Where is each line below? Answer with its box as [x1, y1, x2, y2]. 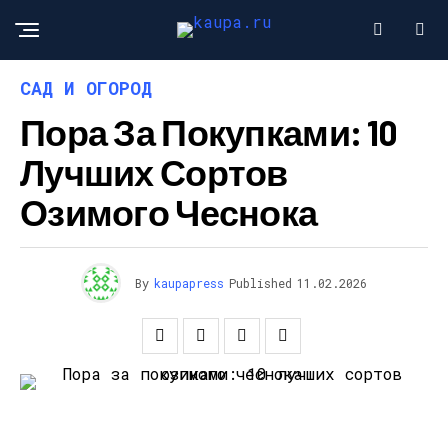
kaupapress [154, 275, 224, 291]
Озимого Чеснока [20, 190, 318, 233]
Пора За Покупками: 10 [20, 110, 396, 153]
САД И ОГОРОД [20, 76, 152, 100]
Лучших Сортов [20, 150, 288, 193]
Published [229, 275, 292, 291]
